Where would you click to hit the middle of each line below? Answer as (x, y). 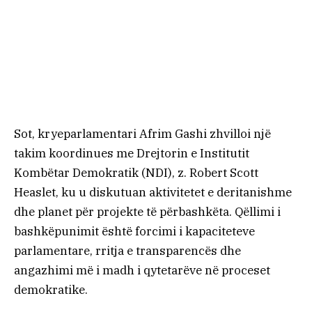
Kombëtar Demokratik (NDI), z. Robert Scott (136, 172)
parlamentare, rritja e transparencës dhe (127, 250)
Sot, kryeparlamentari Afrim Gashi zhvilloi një (142, 133)
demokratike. (51, 289)
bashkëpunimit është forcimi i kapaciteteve (134, 231)
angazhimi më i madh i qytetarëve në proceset (142, 270)
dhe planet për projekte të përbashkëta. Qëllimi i (147, 211)
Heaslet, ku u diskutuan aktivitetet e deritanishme (153, 192)
